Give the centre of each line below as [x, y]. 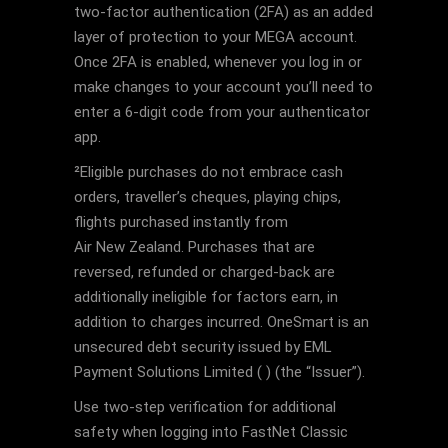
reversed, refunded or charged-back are [204, 272]
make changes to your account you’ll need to [223, 87]
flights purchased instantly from [181, 222]
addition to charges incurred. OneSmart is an [221, 322]
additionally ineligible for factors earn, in [206, 297]
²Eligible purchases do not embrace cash [208, 172]
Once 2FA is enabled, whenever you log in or [218, 62]
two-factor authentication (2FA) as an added [223, 12]
